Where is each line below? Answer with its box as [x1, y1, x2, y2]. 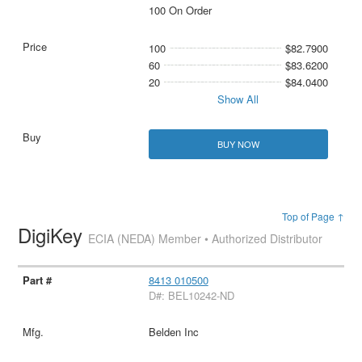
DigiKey [18, 221, 89, 250]
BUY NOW [217, 137, 259, 151]
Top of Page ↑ [281, 209, 344, 224]
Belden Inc [148, 324, 199, 340]
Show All [217, 91, 259, 107]
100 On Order [148, 2, 212, 19]
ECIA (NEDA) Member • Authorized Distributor [88, 230, 323, 247]
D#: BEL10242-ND [148, 288, 234, 304]
